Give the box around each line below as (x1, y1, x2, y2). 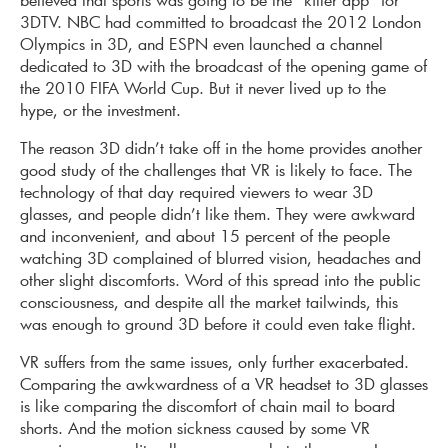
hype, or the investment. (20, 99, 181, 121)
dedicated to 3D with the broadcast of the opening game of (20, 55, 427, 77)
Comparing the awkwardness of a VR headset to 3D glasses (20, 373, 428, 395)
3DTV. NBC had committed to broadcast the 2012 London (20, 11, 421, 33)
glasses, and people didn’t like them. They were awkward (20, 203, 415, 225)
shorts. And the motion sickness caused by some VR (20, 417, 370, 439)
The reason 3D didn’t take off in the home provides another (20, 137, 422, 159)
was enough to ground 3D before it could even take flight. (20, 313, 416, 335)
